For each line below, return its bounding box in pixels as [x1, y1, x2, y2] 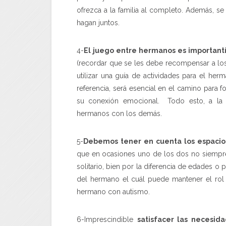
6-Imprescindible [77, 215, 137, 223]
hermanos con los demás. [77, 109, 162, 118]
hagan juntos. [77, 18, 120, 27]
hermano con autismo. [77, 187, 150, 196]
